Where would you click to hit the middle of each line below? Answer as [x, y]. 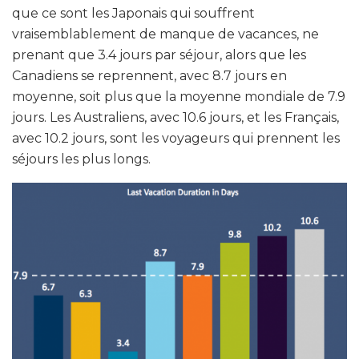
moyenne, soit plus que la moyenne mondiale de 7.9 [179, 97]
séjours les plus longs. [81, 159]
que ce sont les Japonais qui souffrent [133, 14]
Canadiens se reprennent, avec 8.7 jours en [149, 76]
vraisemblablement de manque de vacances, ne [165, 34]
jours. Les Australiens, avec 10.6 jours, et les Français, [175, 118]
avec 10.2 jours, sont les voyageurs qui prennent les [176, 139]
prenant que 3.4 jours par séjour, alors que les [159, 55]
